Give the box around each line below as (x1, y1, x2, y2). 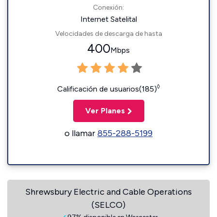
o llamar (64, 128, 97, 139)
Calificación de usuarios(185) (57, 84, 157, 93)
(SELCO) (92, 200, 125, 210)
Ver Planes (85, 106, 125, 115)
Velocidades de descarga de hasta (55, 30, 162, 38)
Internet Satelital (80, 15, 137, 24)
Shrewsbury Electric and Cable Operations (25, 186, 192, 197)
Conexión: (93, 3, 124, 12)
